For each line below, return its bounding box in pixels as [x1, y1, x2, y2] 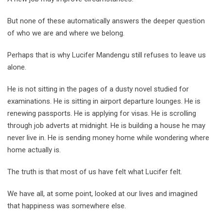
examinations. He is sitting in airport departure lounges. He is [7, 97, 200, 106]
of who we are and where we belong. [7, 29, 125, 38]
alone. [7, 63, 26, 72]
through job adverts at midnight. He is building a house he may [7, 121, 205, 130]
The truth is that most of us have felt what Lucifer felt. [7, 167, 182, 177]
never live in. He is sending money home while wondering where [7, 133, 209, 143]
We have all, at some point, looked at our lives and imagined [7, 189, 198, 199]
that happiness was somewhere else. [7, 201, 126, 211]
